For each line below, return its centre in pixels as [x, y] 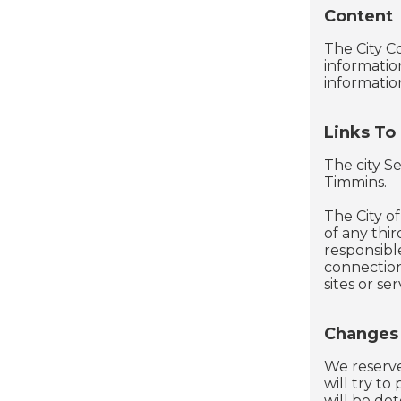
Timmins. [355, 183]
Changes [361, 334]
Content [358, 17]
